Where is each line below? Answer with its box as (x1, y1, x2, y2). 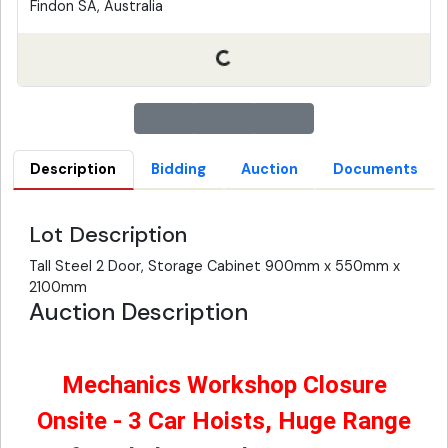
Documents (332, 160, 418, 179)
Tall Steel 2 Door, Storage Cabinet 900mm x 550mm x (29, 257, 400, 276)
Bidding (151, 160, 207, 179)
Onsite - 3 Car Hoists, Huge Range (37, 407, 411, 436)
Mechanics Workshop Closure (61, 371, 387, 400)
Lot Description (29, 220, 187, 250)
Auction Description (29, 297, 248, 328)
